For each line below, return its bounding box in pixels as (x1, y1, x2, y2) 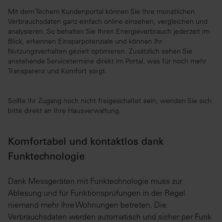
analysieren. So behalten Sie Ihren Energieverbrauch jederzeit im (8, 27, 210, 36)
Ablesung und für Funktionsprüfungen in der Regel (8, 188, 185, 198)
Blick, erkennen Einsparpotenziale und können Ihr (8, 37, 163, 46)
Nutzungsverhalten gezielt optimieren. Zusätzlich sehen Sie (8, 47, 192, 56)
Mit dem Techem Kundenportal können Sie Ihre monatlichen (8, 7, 195, 16)
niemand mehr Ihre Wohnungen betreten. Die (8, 200, 166, 210)
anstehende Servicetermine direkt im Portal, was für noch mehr (8, 56, 207, 66)
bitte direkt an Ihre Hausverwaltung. (8, 106, 121, 115)
